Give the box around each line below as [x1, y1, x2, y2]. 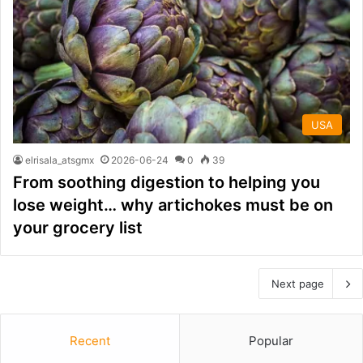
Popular [249, 332, 293, 348]
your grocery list [13, 217, 143, 237]
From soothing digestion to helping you [13, 172, 320, 192]
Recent [70, 332, 110, 348]
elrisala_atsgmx [25, 153, 94, 166]
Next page [271, 276, 324, 290]
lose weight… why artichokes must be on [13, 194, 333, 215]
